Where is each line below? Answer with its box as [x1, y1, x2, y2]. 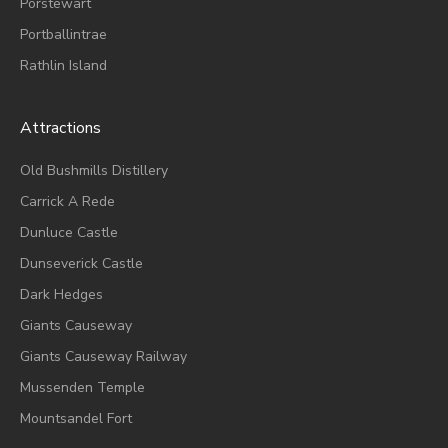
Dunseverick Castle [20, 254, 143, 274]
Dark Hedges [20, 285, 103, 305]
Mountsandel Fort [20, 409, 132, 429]
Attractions [20, 117, 101, 140]
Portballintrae [20, 25, 107, 45]
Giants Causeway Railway [20, 347, 187, 367]
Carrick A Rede [20, 192, 115, 212]
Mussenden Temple [20, 378, 145, 398]
